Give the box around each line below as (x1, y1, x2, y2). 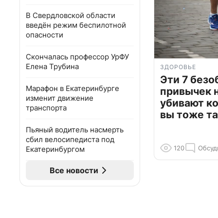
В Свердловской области (26, 11, 115, 20)
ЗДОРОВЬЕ (160, 63, 196, 71)
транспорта (26, 103, 67, 112)
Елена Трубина (26, 62, 79, 71)
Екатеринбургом (26, 145, 85, 154)
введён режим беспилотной (26, 20, 126, 30)
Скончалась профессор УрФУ (26, 52, 129, 61)
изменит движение (26, 93, 93, 103)
